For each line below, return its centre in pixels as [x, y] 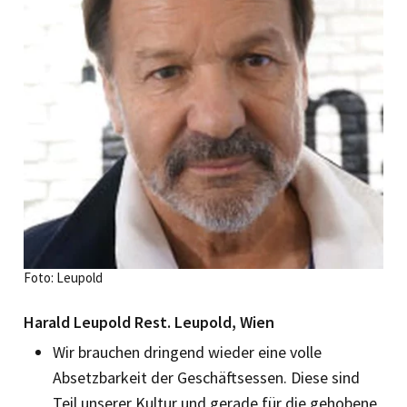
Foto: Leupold [63, 277]
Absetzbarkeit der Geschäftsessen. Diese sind [206, 377]
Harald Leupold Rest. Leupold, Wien [149, 322]
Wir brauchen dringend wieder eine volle [187, 352]
